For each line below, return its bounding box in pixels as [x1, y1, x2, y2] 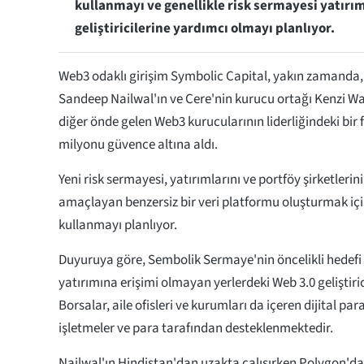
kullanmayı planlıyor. [58, 214, 180, 235]
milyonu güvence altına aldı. [58, 134, 218, 154]
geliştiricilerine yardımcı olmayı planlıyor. [75, 18, 335, 38]
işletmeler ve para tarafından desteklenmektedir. [58, 318, 333, 338]
